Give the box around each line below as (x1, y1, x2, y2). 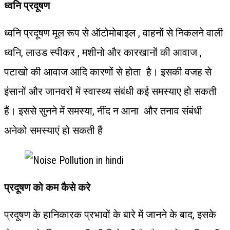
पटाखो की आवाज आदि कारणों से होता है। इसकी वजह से (4, 65, 212, 78)
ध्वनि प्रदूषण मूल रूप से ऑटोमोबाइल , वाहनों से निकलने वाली (4, 26, 223, 39)
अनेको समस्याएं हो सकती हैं (4, 124, 103, 137)
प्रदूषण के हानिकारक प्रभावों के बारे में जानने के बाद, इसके (4, 208, 219, 221)
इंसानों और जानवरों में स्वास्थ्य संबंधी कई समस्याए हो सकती (4, 85, 219, 98)
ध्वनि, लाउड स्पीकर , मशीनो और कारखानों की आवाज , (4, 46, 202, 59)
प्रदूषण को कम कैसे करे (4, 181, 90, 194)
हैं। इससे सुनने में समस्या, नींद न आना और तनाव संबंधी (4, 104, 202, 117)
